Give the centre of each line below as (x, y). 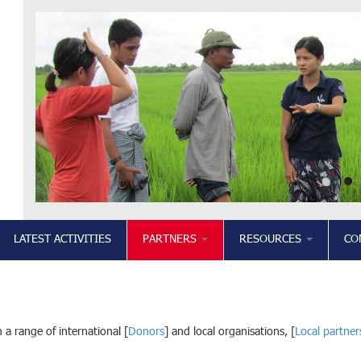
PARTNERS (171, 240)
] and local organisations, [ (230, 332)
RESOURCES (272, 240)
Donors (146, 332)
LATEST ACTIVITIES (62, 240)
